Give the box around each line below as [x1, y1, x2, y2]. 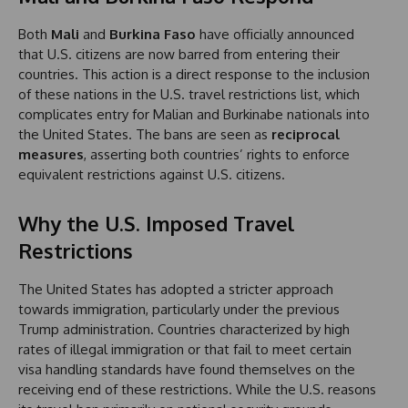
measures [18, 146, 84, 164]
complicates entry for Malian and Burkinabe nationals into [18, 106, 370, 124]
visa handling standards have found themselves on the [18, 361, 355, 379]
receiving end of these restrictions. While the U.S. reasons [18, 381, 376, 399]
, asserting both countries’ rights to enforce [84, 146, 350, 164]
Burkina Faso [109, 25, 196, 44]
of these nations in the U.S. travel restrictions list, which [18, 86, 360, 104]
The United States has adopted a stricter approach [18, 280, 333, 299]
